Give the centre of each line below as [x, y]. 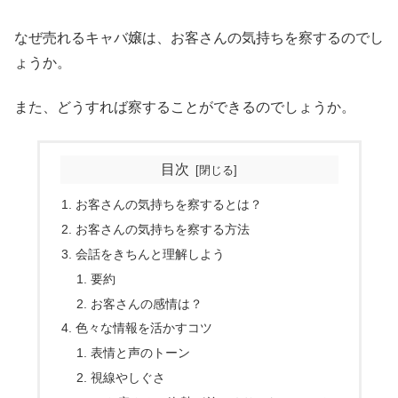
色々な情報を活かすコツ [143, 328]
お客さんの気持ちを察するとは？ [168, 205]
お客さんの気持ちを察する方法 [162, 229]
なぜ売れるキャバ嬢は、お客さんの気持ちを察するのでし [199, 37]
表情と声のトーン [141, 353]
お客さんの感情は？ [147, 303]
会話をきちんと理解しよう [150, 254]
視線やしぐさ [128, 378]
